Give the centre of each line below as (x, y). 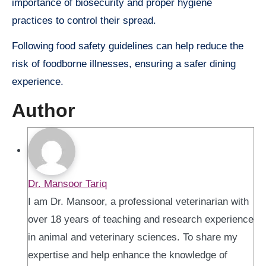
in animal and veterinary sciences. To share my (133, 237)
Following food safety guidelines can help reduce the (128, 46)
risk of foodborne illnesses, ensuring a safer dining (124, 64)
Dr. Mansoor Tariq (67, 183)
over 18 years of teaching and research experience (141, 219)
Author (43, 111)
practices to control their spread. (84, 21)
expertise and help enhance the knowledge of (128, 255)
